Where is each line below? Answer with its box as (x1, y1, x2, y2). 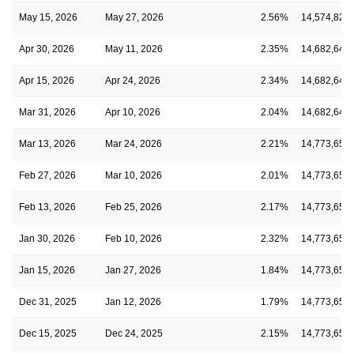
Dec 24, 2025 (105, 327, 163, 339)
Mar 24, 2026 (105, 137, 162, 149)
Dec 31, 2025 (19, 296, 77, 307)
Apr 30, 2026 (19, 43, 74, 55)
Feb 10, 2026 (105, 232, 162, 244)
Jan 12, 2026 (105, 296, 161, 307)
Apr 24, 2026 (105, 74, 160, 86)
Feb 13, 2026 (19, 201, 76, 213)
